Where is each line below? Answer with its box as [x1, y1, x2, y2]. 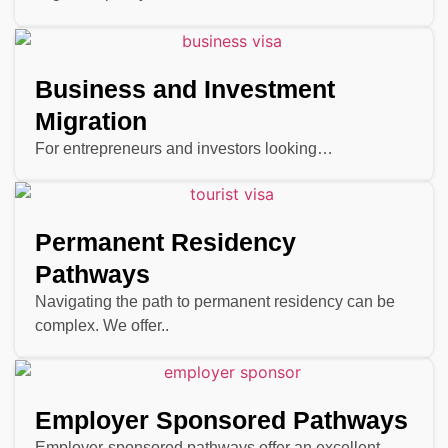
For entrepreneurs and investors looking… [35, 139, 333, 157]
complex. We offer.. [35, 317, 169, 335]
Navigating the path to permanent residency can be [35, 293, 395, 311]
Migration [35, 106, 147, 135]
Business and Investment [35, 74, 335, 103]
